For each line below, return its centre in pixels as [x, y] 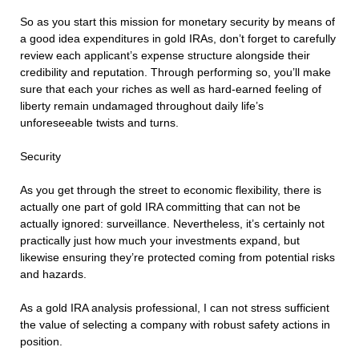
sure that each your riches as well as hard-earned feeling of [171, 89]
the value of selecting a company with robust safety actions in [175, 325]
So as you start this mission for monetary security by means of [177, 22]
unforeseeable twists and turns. [99, 123]
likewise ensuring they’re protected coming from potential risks [177, 258]
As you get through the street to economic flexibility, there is [171, 190]
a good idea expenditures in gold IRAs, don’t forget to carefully [178, 39]
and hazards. [53, 274]
